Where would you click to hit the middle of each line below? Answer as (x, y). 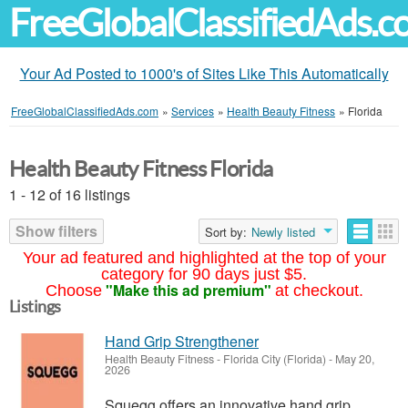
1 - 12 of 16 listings (70, 194)
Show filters (56, 231)
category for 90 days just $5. (204, 274)
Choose (73, 291)
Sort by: (226, 232)
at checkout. (319, 291)
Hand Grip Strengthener (182, 341)
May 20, (353, 359)
